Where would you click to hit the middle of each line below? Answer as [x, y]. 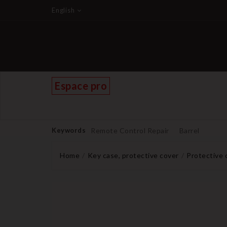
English [63, 10]
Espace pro [81, 86]
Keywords [69, 130]
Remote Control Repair [130, 130]
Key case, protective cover [133, 155]
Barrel [189, 130]
